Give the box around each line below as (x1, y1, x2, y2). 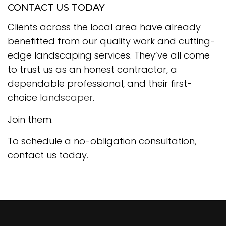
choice (8, 91, 40, 104)
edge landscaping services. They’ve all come (8, 49, 210, 62)
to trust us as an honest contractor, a (8, 63, 177, 76)
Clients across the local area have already (8, 21, 201, 34)
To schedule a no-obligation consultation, (8, 135, 196, 148)
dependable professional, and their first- (8, 77, 192, 90)
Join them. (8, 113, 53, 126)
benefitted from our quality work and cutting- (8, 35, 215, 48)
